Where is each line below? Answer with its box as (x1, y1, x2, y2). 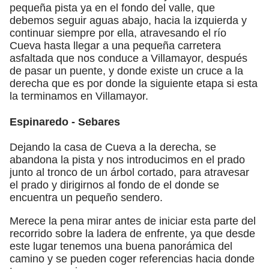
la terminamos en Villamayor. (10, 89, 148, 102)
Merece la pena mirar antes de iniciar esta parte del (10, 214, 256, 227)
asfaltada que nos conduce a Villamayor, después (10, 52, 247, 64)
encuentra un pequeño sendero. (10, 191, 163, 204)
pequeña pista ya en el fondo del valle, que (10, 1, 215, 14)
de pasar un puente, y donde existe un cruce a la (10, 64, 243, 77)
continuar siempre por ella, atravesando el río (10, 26, 226, 39)
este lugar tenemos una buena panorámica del (10, 240, 232, 252)
